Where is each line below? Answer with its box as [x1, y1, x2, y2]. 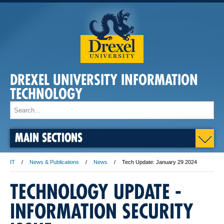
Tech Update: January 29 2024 [122, 159, 197, 165]
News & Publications [29, 159, 79, 165]
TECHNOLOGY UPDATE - [10, 179, 181, 204]
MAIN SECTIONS [15, 130, 82, 144]
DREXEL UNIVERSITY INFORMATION [10, 70, 198, 89]
